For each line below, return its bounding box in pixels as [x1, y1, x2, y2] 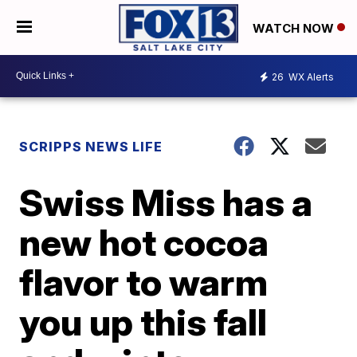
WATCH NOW [253, 20, 337, 36]
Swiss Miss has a [19, 179, 313, 225]
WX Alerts [286, 71, 334, 84]
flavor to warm [19, 259, 269, 304]
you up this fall [19, 299, 268, 344]
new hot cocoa [19, 219, 269, 265]
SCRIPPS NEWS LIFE [19, 138, 163, 155]
